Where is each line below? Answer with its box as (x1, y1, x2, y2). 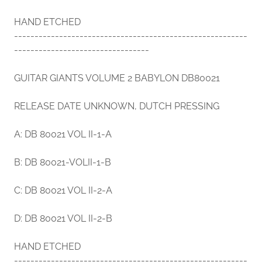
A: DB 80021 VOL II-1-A (14, 129, 116, 140)
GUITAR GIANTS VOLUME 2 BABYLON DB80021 (14, 73, 225, 84)
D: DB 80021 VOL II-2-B (14, 213, 117, 225)
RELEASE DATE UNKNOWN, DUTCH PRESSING (14, 101, 224, 112)
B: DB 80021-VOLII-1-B (14, 157, 113, 168)
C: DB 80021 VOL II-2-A (14, 185, 115, 196)
